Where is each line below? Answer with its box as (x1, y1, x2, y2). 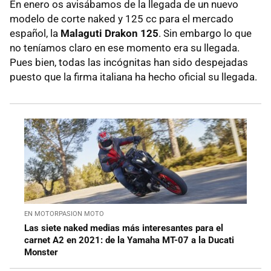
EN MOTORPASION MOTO (24, 210, 104, 218)
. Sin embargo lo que (158, 27, 252, 40)
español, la (10, 27, 60, 40)
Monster (24, 247, 58, 258)
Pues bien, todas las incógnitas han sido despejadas (10, 56, 248, 69)
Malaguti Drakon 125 (60, 27, 158, 40)
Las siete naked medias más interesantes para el (24, 223, 223, 234)
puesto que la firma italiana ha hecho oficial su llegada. (10, 71, 257, 83)
